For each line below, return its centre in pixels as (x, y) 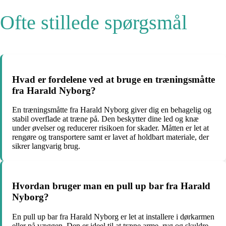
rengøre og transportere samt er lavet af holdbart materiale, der (110, 137)
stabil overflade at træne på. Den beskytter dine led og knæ (105, 119)
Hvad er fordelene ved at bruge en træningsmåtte (114, 79)
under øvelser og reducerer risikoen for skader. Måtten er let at (110, 128)
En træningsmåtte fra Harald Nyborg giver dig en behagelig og (112, 110)
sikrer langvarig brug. (46, 146)
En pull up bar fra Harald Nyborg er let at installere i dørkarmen (113, 216)
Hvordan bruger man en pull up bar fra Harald (111, 186)
